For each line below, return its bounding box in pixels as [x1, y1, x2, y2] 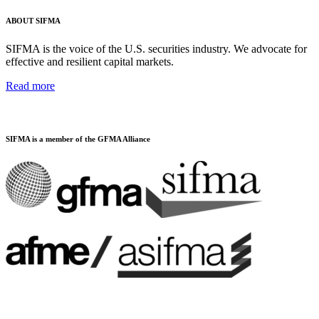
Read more [6, 79, 55, 92]
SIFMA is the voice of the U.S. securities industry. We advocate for [6, 42, 307, 55]
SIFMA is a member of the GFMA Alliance [6, 134, 150, 143]
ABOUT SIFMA [6, 16, 61, 25]
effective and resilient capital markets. [6, 55, 174, 68]
